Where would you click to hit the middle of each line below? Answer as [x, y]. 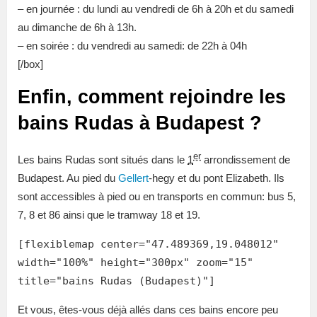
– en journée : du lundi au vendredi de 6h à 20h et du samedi [156, 9]
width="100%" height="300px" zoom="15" [136, 263]
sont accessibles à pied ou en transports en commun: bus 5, [157, 197]
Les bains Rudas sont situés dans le [103, 160]
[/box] [30, 64]
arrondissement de [246, 160]
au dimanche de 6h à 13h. [77, 28]
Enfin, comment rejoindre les [152, 97]
